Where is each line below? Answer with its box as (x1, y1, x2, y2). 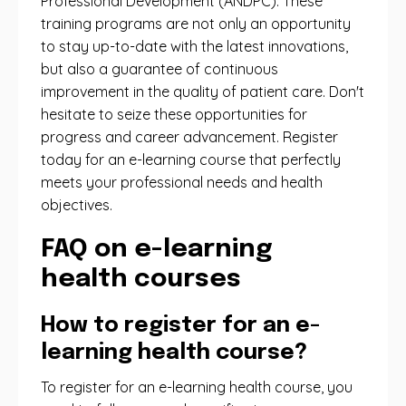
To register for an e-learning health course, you (41, 378, 353, 396)
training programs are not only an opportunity (41, 14, 351, 33)
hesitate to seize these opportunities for (41, 105, 307, 123)
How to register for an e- (41, 314, 320, 337)
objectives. (41, 196, 112, 214)
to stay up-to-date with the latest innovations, (41, 37, 348, 55)
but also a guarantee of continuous (41, 60, 278, 78)
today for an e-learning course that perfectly (41, 150, 341, 169)
